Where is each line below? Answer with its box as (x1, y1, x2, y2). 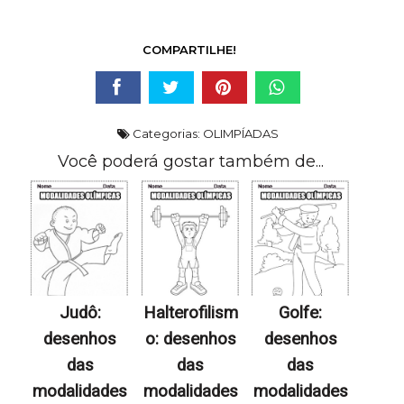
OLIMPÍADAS (202, 126, 279, 142)
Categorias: (129, 126, 203, 142)
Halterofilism (142, 303, 238, 324)
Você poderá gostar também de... (57, 151, 324, 172)
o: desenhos (144, 329, 236, 350)
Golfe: (279, 303, 323, 324)
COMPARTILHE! (142, 42, 237, 58)
